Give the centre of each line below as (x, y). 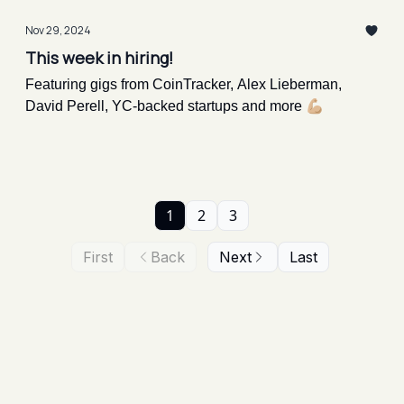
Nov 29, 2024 (58, 30)
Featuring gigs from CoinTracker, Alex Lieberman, (184, 84)
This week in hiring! (99, 58)
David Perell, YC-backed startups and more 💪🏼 (174, 106)
